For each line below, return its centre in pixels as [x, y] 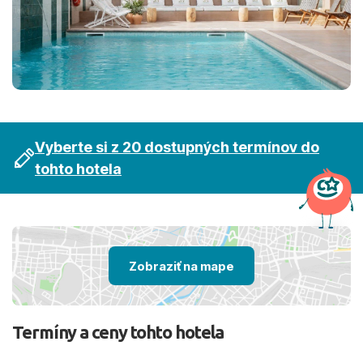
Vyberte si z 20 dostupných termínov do [177, 147]
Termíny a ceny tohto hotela [118, 332]
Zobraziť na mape [181, 266]
